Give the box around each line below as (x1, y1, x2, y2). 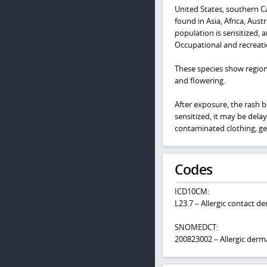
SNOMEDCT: (174, 222, 218, 233)
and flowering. (174, 75, 225, 86)
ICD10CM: (174, 186, 209, 197)
